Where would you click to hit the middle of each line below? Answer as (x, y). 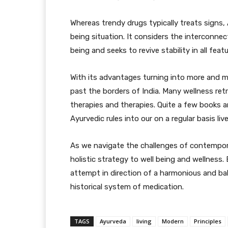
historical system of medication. (127, 187)
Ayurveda (113, 221)
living (144, 221)
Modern (173, 221)
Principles (208, 221)
